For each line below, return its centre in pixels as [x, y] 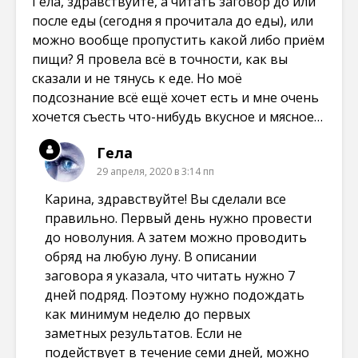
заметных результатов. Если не [143, 333]
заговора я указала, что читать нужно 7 [170, 275]
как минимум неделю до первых [147, 314]
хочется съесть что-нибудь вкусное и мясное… [177, 116]
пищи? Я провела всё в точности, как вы [160, 59]
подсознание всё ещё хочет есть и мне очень [175, 97]
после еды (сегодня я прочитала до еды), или [173, 20]
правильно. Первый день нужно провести [178, 218]
